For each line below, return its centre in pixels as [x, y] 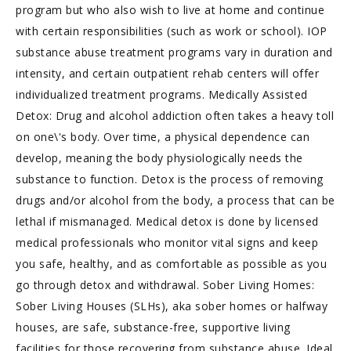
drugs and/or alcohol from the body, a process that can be [175, 200]
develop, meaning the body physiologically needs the [159, 158]
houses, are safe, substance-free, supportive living [153, 327]
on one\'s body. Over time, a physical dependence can [163, 137]
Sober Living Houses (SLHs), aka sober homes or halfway [172, 306]
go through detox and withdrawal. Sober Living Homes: [165, 285]
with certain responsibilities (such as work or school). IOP [172, 31]
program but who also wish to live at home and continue [170, 10]
